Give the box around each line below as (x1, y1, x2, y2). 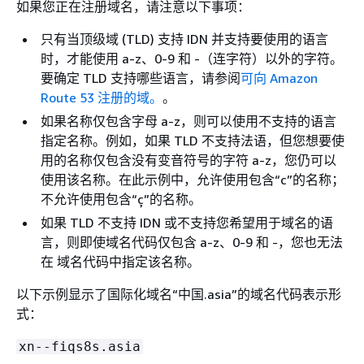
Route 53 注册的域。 (41, 89, 162, 106)
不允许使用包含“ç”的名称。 (41, 191, 201, 207)
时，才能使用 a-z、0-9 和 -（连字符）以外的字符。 (41, 50, 343, 67)
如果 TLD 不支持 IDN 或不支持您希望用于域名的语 (41, 214, 333, 231)
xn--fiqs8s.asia (19, 339, 141, 354)
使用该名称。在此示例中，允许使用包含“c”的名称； (41, 171, 344, 188)
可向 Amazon (240, 70, 318, 86)
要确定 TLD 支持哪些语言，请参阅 (41, 70, 240, 86)
